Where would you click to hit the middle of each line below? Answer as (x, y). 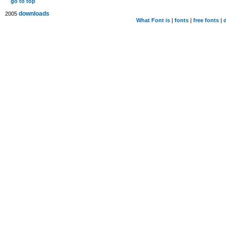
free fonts (206, 20)
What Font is (153, 20)
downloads (34, 14)
